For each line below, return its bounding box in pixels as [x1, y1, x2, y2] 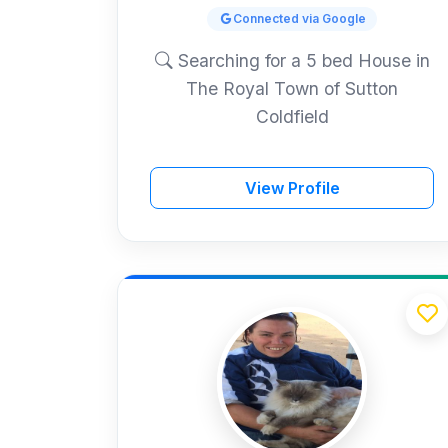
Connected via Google [232, 10, 366, 26]
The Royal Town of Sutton [186, 77, 398, 99]
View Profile [244, 177, 340, 198]
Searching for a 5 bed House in [172, 49, 430, 71]
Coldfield [255, 105, 329, 127]
